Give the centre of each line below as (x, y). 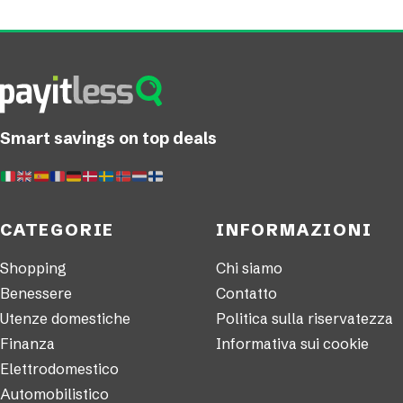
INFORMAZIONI (294, 230)
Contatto (246, 294)
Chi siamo (249, 269)
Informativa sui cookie (292, 344)
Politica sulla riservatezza (304, 319)
